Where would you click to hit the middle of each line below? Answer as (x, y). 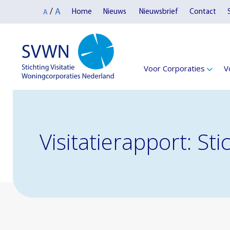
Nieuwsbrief (158, 12)
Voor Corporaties (175, 68)
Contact (203, 12)
